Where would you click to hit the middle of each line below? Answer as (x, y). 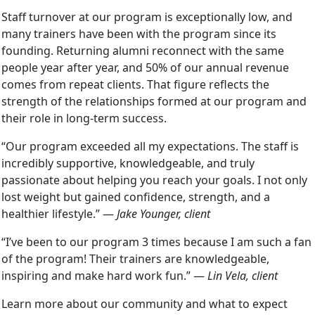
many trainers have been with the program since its (139, 33)
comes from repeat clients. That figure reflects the (135, 84)
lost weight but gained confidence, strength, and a (136, 197)
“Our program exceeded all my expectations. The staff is (150, 146)
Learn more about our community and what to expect (144, 303)
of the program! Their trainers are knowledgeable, (135, 258)
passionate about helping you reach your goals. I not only (154, 180)
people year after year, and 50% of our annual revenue (145, 67)
